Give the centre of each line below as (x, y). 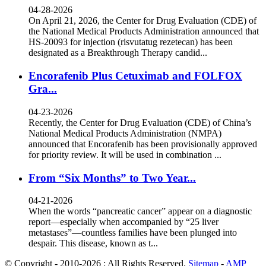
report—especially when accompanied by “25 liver (123, 222)
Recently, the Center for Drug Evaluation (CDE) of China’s (140, 122)
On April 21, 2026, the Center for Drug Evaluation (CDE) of (142, 21)
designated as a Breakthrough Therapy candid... (118, 53)
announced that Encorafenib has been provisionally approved (143, 144)
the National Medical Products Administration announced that (144, 31)
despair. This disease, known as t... (93, 243)
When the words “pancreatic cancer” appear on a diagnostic (140, 211)
